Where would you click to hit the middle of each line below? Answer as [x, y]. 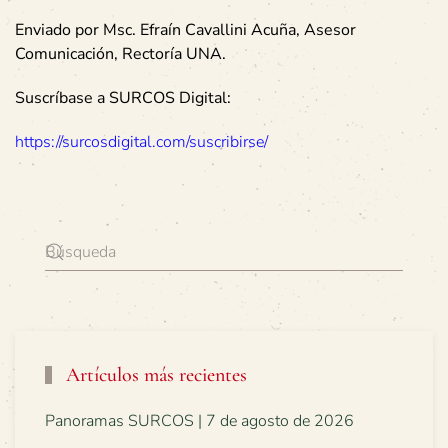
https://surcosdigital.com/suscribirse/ [141, 141]
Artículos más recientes [154, 374]
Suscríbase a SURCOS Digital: [123, 97]
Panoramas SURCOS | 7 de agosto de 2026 [199, 420]
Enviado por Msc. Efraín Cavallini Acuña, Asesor [185, 29]
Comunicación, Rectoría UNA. [120, 53]
